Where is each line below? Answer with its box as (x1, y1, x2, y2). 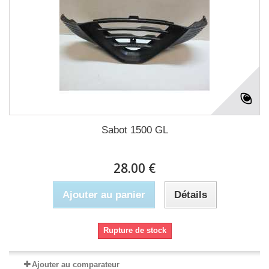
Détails (174, 189, 207, 201)
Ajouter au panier (62, 189, 145, 201)
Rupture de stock (103, 226, 166, 235)
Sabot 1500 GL (101, 124, 168, 136)
